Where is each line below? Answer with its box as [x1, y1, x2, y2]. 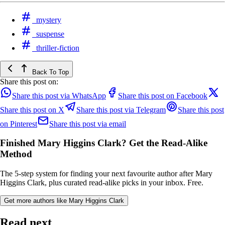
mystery [36, 15, 61, 24]
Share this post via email [49, 119, 126, 128]
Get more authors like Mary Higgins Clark [4, 197, 124, 205]
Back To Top [30, 68, 69, 76]
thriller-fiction [36, 43, 79, 52]
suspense [36, 29, 64, 38]
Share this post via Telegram [76, 105, 166, 114]
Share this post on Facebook [118, 91, 207, 100]
